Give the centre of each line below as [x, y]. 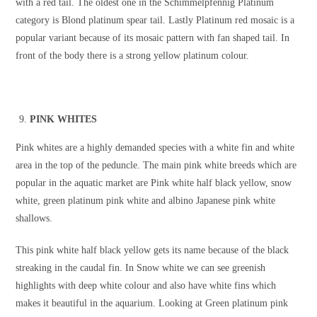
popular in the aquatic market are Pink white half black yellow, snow [154, 183]
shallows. [34, 219]
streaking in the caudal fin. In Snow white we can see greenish [141, 268]
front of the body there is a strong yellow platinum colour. [133, 56]
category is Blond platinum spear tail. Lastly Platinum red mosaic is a [155, 21]
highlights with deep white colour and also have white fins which [146, 286]
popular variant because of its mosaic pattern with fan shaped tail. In [153, 38]
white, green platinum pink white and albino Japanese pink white [146, 201]
